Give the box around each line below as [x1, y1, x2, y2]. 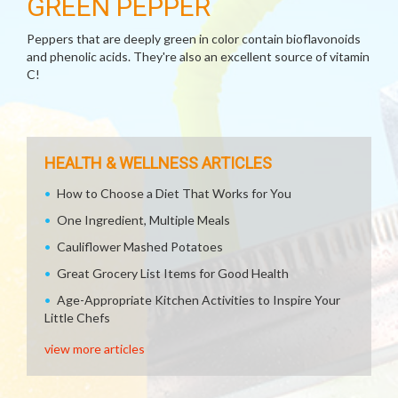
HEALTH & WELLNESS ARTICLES [44, 154, 272, 172]
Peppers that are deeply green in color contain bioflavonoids [27, 31, 361, 46]
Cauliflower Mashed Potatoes [57, 239, 223, 254]
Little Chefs [44, 310, 110, 325]
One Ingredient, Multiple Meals [57, 212, 230, 227]
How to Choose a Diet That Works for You [57, 186, 291, 201]
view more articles [44, 341, 145, 356]
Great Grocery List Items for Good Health [57, 266, 289, 281]
